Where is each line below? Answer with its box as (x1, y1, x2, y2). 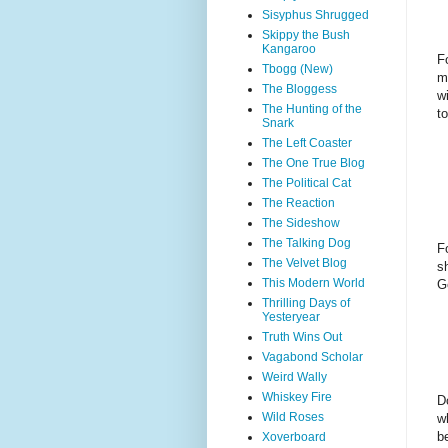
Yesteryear (262, 310, 320, 324)
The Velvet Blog (262, 256, 347, 270)
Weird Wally (262, 370, 327, 384)
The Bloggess (262, 82, 337, 96)
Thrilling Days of (262, 296, 350, 310)
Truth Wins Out (262, 330, 342, 344)
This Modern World (262, 276, 365, 290)
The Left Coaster (262, 136, 352, 150)
